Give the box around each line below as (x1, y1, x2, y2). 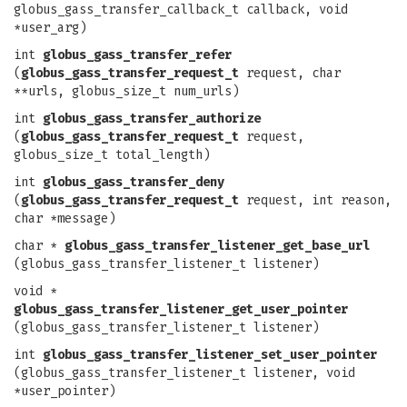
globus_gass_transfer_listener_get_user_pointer (14, 302, 348, 317)
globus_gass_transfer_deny (43, 174, 224, 190)
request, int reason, (239, 193, 392, 208)
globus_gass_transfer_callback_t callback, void (14, 2, 348, 17)
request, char (239, 65, 341, 81)
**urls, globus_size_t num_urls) (14, 84, 239, 99)
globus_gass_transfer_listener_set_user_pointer (43, 347, 377, 362)
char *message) (14, 211, 115, 226)
